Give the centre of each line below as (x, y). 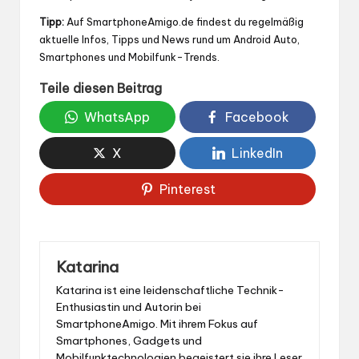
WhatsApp (117, 117)
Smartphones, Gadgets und (129, 340)
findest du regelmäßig (249, 21)
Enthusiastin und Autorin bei (129, 307)
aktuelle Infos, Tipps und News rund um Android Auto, (169, 39)
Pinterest (187, 190)
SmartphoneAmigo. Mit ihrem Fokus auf (157, 323)
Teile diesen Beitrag (101, 89)
